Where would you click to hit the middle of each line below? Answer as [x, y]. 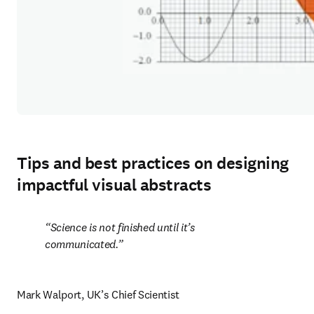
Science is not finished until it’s [122, 227]
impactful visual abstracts [114, 185]
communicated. [81, 244]
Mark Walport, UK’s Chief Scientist [98, 294]
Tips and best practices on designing [153, 163]
